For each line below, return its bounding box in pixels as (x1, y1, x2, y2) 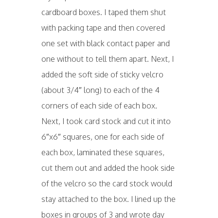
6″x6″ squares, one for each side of (41, 132, 164, 142)
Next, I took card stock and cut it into (41, 116, 171, 126)
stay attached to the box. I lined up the (41, 194, 176, 204)
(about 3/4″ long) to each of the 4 (41, 85, 160, 95)
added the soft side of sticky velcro (41, 70, 163, 79)
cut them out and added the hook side (41, 163, 175, 173)
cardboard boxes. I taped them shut (41, 7, 166, 17)
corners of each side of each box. (41, 101, 157, 110)
